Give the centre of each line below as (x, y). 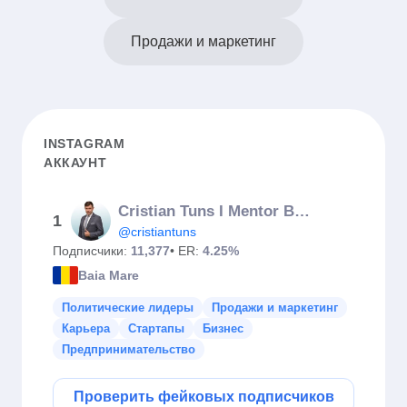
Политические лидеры (128, 308)
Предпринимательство (129, 349)
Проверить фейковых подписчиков (203, 397)
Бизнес (223, 328)
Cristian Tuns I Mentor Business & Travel (302, 211)
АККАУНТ (75, 163)
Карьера (86, 328)
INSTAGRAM (84, 144)
